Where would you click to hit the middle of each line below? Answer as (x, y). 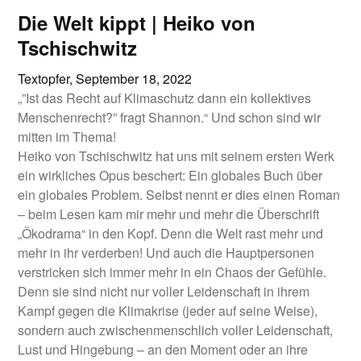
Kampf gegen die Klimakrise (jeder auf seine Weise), (168, 311)
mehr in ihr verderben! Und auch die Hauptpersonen (166, 253)
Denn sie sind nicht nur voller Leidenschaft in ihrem (164, 291)
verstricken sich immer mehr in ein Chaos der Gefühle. (172, 272)
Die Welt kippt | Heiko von (137, 23)
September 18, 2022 (134, 79)
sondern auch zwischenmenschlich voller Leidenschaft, (176, 330)
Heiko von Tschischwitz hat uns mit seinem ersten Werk (176, 156)
